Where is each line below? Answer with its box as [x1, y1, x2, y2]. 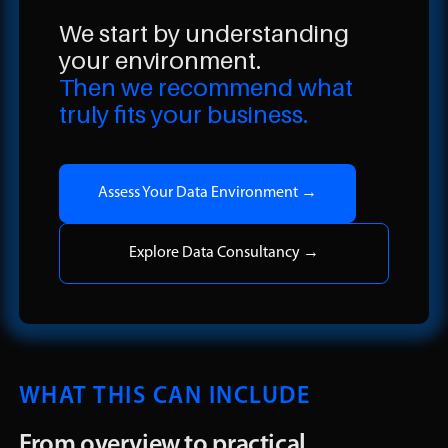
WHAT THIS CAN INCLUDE [18, 384, 311, 409]
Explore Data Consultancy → [129, 244, 319, 261]
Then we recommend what [58, 72, 353, 102]
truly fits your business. [58, 99, 308, 129]
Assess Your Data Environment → [97, 184, 317, 201]
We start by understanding [58, 18, 349, 48]
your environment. [58, 45, 261, 75]
